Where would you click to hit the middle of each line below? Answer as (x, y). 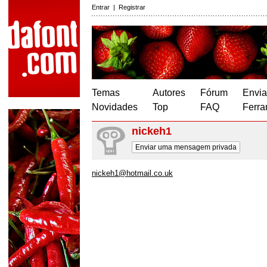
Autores (169, 93)
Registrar (132, 7)
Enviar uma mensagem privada (186, 147)
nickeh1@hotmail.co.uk (132, 173)
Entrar (101, 7)
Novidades (115, 107)
